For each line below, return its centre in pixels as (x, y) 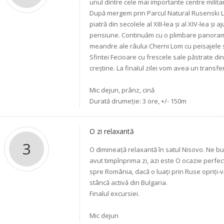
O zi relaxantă (112, 131)
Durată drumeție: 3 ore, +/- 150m (138, 101)
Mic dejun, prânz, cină (122, 90)
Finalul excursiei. (115, 193)
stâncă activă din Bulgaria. (129, 182)
